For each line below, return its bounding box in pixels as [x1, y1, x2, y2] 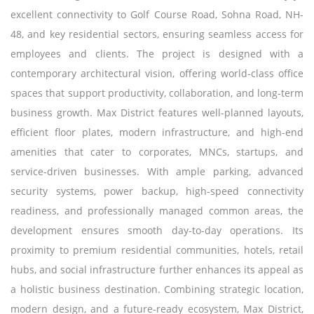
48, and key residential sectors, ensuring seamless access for [11, 27, 303, 41]
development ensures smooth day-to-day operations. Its [11, 223, 303, 237]
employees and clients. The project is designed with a [11, 46, 303, 60]
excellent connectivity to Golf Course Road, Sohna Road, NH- [11, 7, 303, 21]
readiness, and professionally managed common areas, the [11, 203, 303, 217]
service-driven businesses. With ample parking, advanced [11, 164, 303, 178]
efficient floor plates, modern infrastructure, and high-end [11, 125, 303, 139]
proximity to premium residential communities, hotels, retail [11, 243, 303, 257]
